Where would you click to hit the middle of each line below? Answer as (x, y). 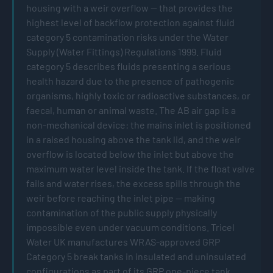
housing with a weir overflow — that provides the (129, 7)
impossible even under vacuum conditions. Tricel (130, 227)
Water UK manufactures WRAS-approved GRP (123, 241)
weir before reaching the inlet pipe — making (121, 197)
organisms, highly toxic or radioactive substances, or (138, 95)
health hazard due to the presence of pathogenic (130, 80)
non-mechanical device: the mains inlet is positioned (139, 124)
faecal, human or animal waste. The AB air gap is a (131, 110)
